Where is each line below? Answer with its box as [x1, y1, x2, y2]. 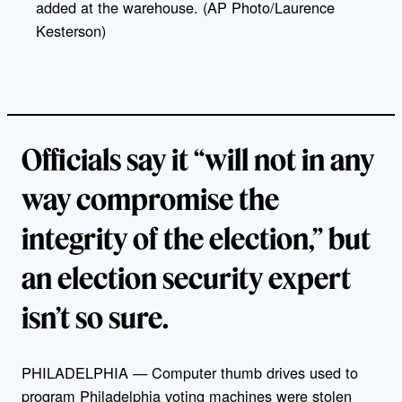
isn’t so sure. [22, 299, 169, 336]
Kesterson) [36, 19, 106, 41]
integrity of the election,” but [22, 220, 371, 257]
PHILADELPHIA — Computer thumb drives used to [22, 362, 358, 384]
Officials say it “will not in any [22, 141, 374, 178]
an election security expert [22, 259, 351, 296]
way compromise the [22, 180, 279, 217]
